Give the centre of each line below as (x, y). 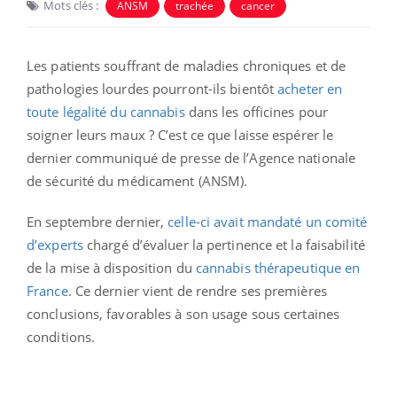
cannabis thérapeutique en (278, 267)
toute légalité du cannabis (106, 111)
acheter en (310, 88)
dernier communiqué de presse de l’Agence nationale (191, 157)
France (47, 290)
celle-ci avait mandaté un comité (268, 221)
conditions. (61, 336)
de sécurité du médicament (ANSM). (137, 180)
